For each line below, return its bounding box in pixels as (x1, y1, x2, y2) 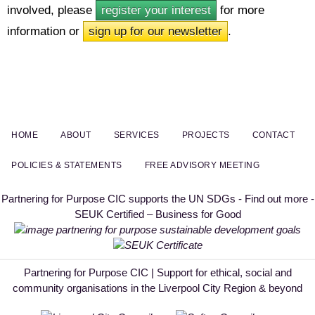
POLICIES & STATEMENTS (11, 160, 122, 171)
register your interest (101, 4, 211, 18)
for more (217, 4, 264, 18)
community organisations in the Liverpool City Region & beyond (13, 282, 302, 295)
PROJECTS (181, 130, 230, 141)
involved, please (7, 4, 96, 18)
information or (7, 25, 83, 39)
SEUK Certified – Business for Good (74, 208, 241, 221)
